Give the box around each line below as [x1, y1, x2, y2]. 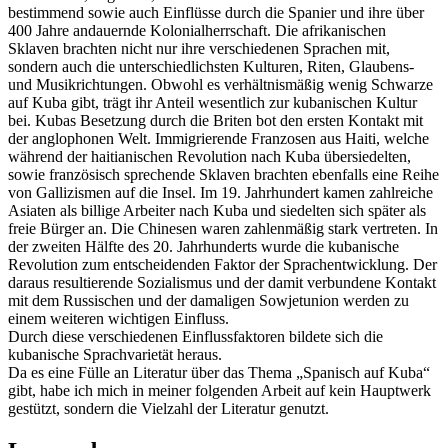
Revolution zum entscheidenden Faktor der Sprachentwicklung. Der [8, 255, 437, 273]
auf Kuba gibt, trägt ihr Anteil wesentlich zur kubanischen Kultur [8, 93, 417, 111]
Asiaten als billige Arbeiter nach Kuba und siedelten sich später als [8, 201, 426, 219]
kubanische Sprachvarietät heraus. [8, 345, 222, 363]
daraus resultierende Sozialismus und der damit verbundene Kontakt [8, 273, 436, 291]
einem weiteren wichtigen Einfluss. [8, 309, 229, 327]
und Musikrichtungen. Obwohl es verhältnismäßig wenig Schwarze [8, 75, 433, 93]
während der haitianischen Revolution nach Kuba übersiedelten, [8, 147, 411, 165]
